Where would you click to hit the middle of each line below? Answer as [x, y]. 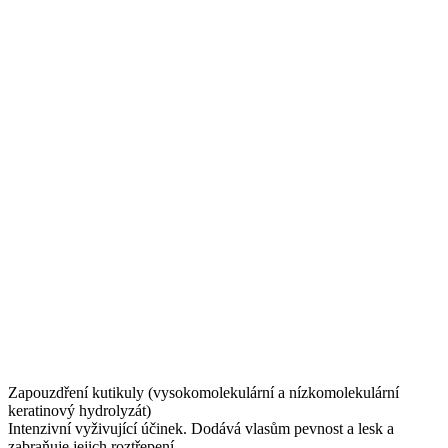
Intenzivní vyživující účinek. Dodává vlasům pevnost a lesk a [201, 429]
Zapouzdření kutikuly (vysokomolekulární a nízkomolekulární [203, 393]
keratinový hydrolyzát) [79, 411]
